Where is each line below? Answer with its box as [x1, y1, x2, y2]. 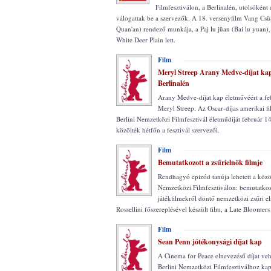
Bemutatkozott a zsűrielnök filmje [158, 157, 263, 168]
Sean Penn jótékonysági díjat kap [158, 237, 262, 247]
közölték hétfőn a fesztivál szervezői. [116, 125, 220, 134]
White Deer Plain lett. [116, 35, 175, 44]
